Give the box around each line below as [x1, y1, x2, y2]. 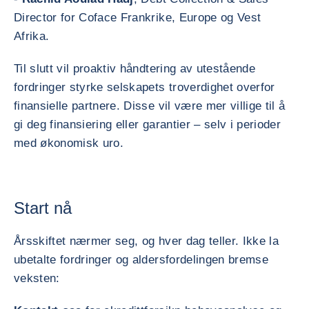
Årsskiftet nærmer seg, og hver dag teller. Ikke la [14, 235, 279, 248]
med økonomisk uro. [14, 137, 124, 150]
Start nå [14, 199, 72, 217]
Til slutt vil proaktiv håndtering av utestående [14, 62, 255, 75]
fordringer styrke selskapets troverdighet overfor [14, 81, 275, 94]
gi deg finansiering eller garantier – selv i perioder [14, 118, 281, 131]
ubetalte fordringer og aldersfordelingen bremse [14, 253, 268, 266]
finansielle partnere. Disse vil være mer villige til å [14, 99, 286, 112]
